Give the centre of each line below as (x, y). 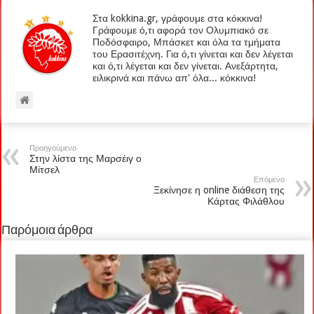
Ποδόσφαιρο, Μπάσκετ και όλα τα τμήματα (187, 42)
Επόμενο (269, 179)
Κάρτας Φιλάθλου (246, 201)
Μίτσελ (45, 169)
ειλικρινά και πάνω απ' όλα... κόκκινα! (175, 77)
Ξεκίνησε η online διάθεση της (219, 190)
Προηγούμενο (53, 148)
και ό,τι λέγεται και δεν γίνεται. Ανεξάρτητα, (186, 66)
